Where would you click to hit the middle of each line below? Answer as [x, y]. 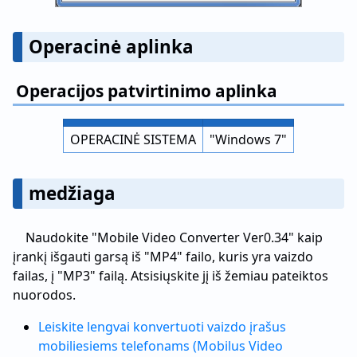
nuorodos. [44, 295]
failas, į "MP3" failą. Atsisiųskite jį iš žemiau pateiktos [171, 276]
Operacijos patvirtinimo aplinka [147, 91]
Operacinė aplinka [111, 47]
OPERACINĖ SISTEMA [133, 139]
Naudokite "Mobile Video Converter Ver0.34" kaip [174, 237]
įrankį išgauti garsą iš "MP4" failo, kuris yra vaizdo [163, 257]
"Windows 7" [248, 139]
